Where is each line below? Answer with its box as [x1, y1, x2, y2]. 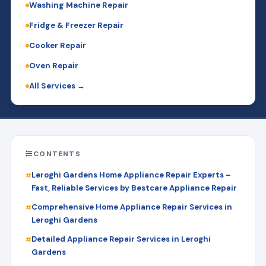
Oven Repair [28, 60, 78, 71]
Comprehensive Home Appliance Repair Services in [31, 201, 232, 212]
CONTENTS [33, 148, 81, 159]
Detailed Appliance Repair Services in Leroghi [31, 233, 211, 244]
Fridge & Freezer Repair [28, 20, 123, 30]
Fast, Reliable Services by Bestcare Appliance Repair [31, 182, 237, 193]
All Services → [28, 80, 85, 91]
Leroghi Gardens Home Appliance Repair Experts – [31, 169, 231, 180]
